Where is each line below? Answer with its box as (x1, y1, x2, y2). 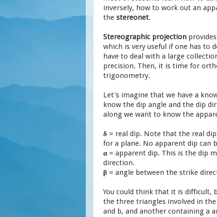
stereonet (116, 13, 149, 22)
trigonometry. (103, 71, 152, 80)
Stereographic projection (103, 32, 186, 41)
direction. (103, 158, 135, 167)
